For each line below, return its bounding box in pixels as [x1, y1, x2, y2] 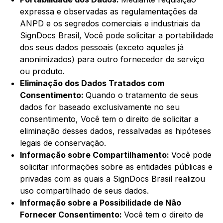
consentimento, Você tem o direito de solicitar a [20, 114, 199, 124]
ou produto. [20, 66, 65, 77]
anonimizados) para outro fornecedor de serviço [20, 54, 205, 65]
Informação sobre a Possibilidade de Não [20, 198, 181, 208]
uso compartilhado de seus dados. [20, 186, 149, 196]
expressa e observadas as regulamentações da [20, 6, 198, 17]
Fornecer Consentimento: [20, 210, 124, 220]
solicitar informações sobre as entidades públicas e [20, 162, 213, 172]
